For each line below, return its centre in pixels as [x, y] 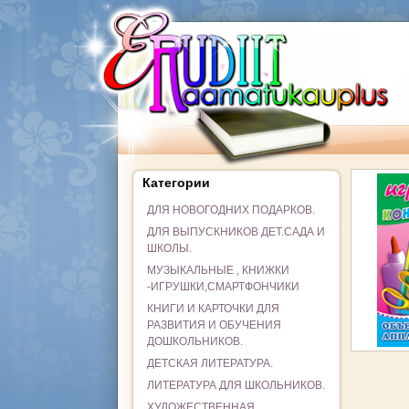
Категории [176, 183]
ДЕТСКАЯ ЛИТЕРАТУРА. [210, 363]
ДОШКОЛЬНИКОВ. [194, 341]
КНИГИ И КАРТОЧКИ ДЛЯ [213, 309]
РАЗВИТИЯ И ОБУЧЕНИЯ [214, 325]
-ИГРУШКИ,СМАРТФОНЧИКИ [223, 287]
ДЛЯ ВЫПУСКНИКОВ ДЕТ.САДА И [236, 232]
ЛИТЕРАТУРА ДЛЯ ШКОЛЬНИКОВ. [236, 385]
